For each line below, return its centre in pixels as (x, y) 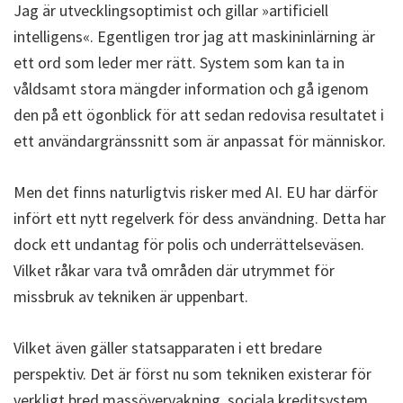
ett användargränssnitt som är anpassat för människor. (200, 140)
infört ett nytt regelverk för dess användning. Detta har (200, 218)
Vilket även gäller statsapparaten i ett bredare (168, 347)
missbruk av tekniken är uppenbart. (131, 296)
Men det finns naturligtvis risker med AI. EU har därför (196, 192)
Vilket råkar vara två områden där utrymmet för (174, 270)
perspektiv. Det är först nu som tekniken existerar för (193, 373)
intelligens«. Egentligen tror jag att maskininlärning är (194, 36)
